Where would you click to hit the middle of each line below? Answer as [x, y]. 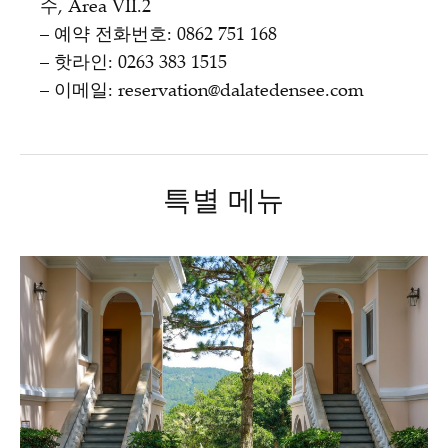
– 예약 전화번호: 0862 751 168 [158, 36]
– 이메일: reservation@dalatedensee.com [202, 92]
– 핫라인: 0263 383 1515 [133, 64]
